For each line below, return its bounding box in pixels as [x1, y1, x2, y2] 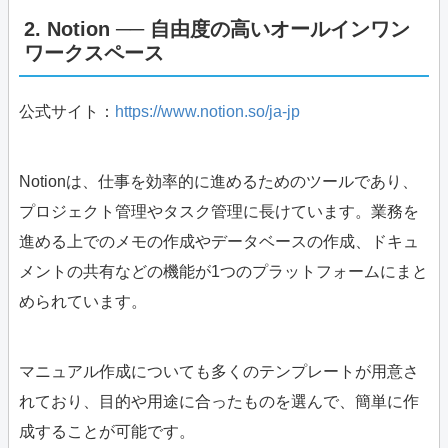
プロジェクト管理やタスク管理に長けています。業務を [19, 203, 419, 221]
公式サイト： [19, 103, 115, 121]
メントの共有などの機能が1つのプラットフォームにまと [19, 263, 428, 281]
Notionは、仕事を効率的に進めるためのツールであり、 [19, 173, 418, 191]
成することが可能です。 [19, 423, 195, 441]
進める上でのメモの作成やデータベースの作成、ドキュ [19, 233, 419, 251]
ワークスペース [24, 42, 164, 65]
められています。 [19, 293, 147, 311]
